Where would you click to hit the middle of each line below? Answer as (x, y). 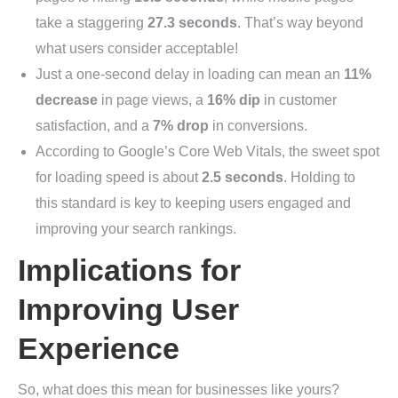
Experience (99, 349)
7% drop (181, 126)
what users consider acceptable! (137, 49)
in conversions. (258, 126)
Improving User (128, 310)
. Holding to (319, 178)
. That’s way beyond (300, 23)
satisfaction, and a (94, 126)
